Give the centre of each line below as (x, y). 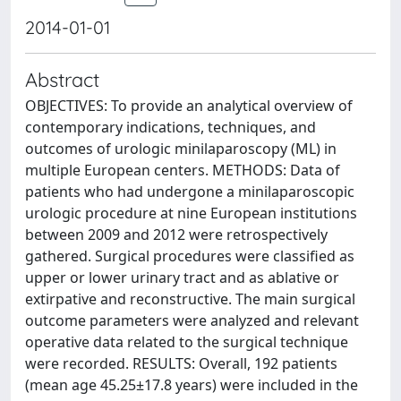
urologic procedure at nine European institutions (191, 213)
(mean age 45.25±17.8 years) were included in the (192, 385)
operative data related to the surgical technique (187, 342)
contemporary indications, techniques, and (171, 127)
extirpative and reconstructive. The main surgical (190, 299)
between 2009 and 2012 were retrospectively (176, 235)
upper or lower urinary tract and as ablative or (182, 277)
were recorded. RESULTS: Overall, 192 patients (181, 363)
